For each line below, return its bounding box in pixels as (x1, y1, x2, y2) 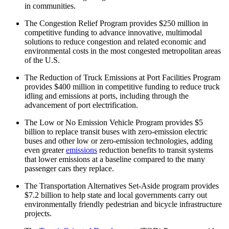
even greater (25, 146, 66, 155)
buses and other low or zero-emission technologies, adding (25, 136, 213, 146)
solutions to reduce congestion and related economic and (25, 37, 206, 47)
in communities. (25, 2, 76, 11)
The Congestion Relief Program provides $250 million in (25, 19, 208, 28)
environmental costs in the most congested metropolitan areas (25, 47, 221, 56)
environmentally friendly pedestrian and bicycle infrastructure (25, 200, 222, 209)
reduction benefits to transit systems (97, 146, 213, 155)
